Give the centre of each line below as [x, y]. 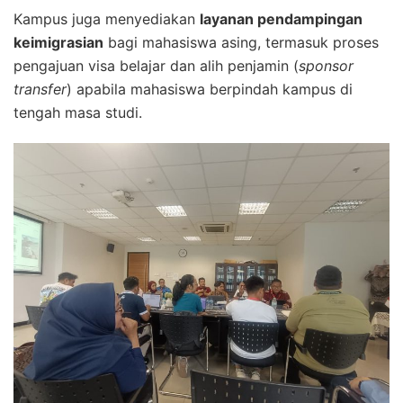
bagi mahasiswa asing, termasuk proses [241, 42]
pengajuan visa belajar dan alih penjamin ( [156, 65]
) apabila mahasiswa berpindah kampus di [210, 89]
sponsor [326, 65]
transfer [40, 89]
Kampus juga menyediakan [107, 18]
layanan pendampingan [281, 18]
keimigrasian [58, 42]
